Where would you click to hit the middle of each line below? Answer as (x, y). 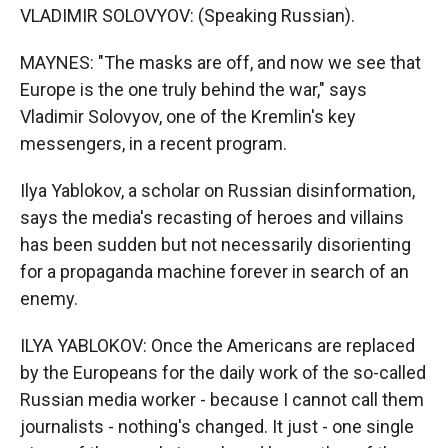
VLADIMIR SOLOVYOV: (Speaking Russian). (187, 15)
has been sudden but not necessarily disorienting (215, 244)
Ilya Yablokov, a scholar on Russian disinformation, (217, 190)
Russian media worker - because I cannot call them (222, 399)
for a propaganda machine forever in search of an (214, 271)
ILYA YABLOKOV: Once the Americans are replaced (217, 345)
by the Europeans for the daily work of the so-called (223, 372)
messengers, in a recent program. (153, 143)
